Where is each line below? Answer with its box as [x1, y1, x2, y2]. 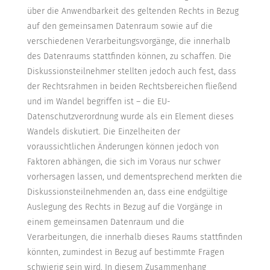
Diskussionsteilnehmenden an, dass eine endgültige [27, 187, 228, 198]
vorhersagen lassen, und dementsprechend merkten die [27, 172, 242, 183]
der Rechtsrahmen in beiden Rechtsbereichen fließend [27, 81, 237, 92]
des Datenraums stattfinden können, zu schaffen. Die [27, 51, 231, 62]
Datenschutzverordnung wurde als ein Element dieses [27, 111, 234, 122]
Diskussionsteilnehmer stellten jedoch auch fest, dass [27, 66, 236, 77]
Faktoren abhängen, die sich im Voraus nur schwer [27, 157, 221, 168]
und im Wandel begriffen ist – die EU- [27, 96, 171, 107]
